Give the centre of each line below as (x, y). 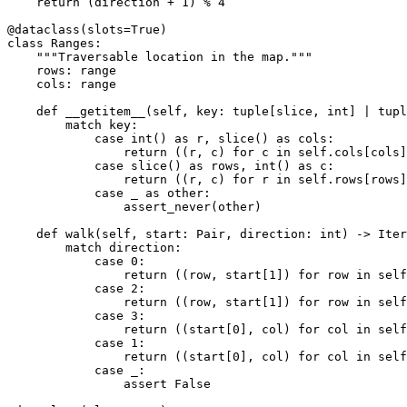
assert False (109, 383)
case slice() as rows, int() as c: (171, 165)
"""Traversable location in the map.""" (160, 56)
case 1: (76, 342)
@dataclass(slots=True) (87, 29)
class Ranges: (55, 43)
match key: (73, 124)
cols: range (62, 84)
